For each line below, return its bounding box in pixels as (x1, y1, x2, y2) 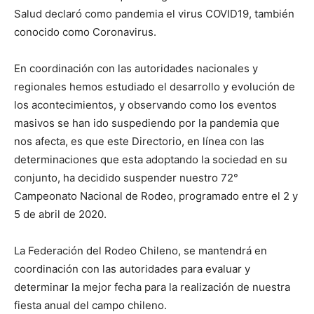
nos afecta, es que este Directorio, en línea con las (14, 134, 264, 148)
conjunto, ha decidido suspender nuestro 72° (14, 170, 238, 184)
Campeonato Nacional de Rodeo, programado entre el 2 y (14, 189, 298, 203)
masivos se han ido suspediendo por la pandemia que (14, 116, 280, 130)
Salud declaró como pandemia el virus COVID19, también (14, 6, 294, 20)
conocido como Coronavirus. (14, 25, 156, 39)
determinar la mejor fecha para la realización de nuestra (14, 280, 290, 294)
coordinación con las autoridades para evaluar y (14, 261, 250, 275)
